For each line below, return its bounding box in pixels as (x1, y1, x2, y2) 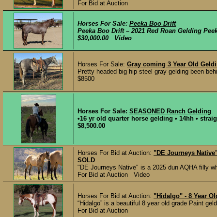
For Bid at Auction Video (77, 171, 150, 178)
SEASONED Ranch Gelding (129, 108, 211, 115)
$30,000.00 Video (77, 34, 132, 42)
